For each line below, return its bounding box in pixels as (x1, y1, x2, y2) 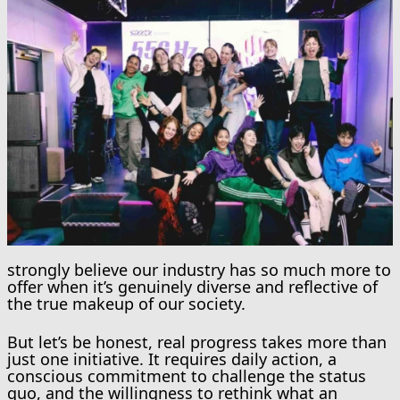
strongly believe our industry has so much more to (7, 258, 391, 280)
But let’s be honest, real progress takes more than (7, 330, 387, 353)
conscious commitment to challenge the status (7, 364, 366, 387)
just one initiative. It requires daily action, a (7, 347, 337, 370)
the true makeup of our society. (7, 292, 246, 314)
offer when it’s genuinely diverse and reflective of (7, 275, 378, 297)
